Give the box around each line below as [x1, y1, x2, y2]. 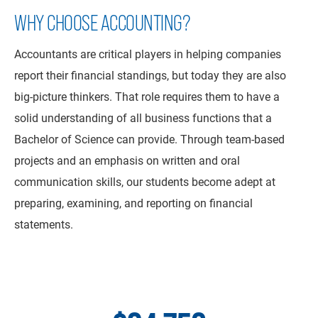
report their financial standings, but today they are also [14, 67, 286, 82]
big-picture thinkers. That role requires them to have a [14, 89, 280, 104]
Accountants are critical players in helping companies [14, 46, 281, 61]
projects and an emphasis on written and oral [14, 153, 240, 168]
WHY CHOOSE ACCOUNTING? [14, 10, 190, 35]
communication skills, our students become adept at [14, 174, 275, 189]
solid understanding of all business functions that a [14, 110, 272, 125]
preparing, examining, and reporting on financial [14, 195, 253, 210]
